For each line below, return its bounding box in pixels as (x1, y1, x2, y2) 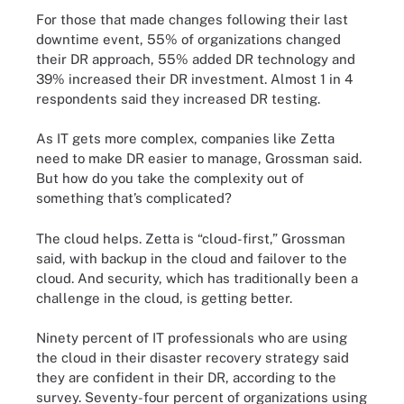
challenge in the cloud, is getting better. (36, 289, 292, 306)
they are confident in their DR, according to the (36, 370, 336, 385)
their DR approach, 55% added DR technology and (36, 50, 355, 67)
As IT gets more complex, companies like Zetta (36, 131, 335, 146)
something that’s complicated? (36, 190, 232, 206)
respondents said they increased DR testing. (36, 90, 320, 106)
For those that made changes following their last (36, 11, 348, 27)
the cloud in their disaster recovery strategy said (36, 350, 349, 365)
